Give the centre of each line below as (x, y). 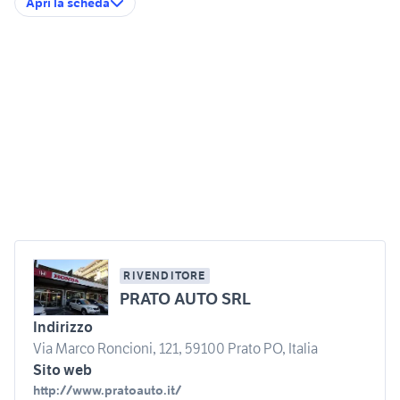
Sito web (62, 370)
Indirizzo (63, 327)
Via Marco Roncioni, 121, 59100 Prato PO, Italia (175, 349)
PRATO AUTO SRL (186, 299)
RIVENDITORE (165, 276)
